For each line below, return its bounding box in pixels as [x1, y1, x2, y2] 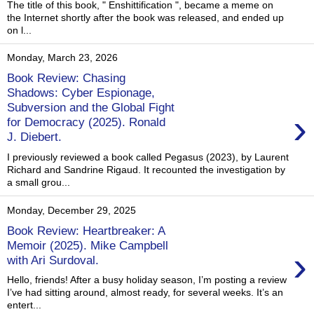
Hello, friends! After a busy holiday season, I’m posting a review [7, 274, 287, 286]
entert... [7, 299, 41, 311]
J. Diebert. [7, 130, 62, 144]
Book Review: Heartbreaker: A [7, 223, 165, 238]
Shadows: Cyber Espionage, [7, 86, 155, 100]
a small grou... [7, 177, 70, 188]
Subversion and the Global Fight [7, 100, 175, 115]
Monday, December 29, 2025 [7, 205, 136, 216]
